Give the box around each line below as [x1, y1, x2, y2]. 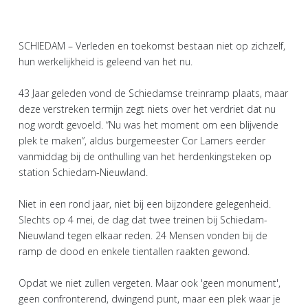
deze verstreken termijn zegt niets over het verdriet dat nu [19, 102, 276, 115]
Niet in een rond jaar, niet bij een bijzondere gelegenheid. [19, 197, 271, 210]
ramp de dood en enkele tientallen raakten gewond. [19, 245, 250, 258]
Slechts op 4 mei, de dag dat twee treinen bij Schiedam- [19, 213, 267, 226]
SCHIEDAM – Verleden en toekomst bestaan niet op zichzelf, [19, 39, 285, 52]
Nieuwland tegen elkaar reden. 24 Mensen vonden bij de [19, 229, 267, 242]
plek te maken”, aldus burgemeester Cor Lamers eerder [19, 134, 265, 147]
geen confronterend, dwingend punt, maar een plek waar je [19, 292, 280, 305]
